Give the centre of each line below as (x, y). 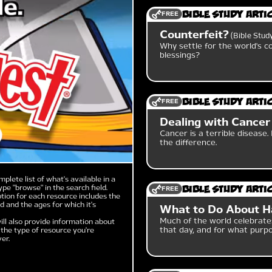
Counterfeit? (195, 35)
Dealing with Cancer (215, 122)
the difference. (189, 142)
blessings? (180, 55)
